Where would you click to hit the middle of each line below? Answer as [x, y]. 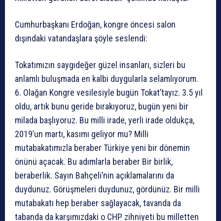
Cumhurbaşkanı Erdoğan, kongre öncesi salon [95, 25]
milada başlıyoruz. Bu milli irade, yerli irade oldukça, [105, 120]
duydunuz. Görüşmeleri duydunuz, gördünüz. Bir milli [107, 189]
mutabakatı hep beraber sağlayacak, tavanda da [98, 203]
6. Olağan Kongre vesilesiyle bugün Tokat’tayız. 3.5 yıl [109, 93]
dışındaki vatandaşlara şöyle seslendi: [81, 38]
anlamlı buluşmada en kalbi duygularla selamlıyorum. [107, 79]
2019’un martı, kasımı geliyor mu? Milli [82, 134]
